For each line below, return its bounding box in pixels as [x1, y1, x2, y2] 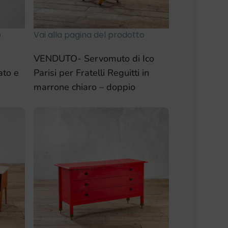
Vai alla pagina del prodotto [34, 28, 145, 41]
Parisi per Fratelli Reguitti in [34, 66, 150, 79]
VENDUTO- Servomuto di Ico [34, 52, 155, 65]
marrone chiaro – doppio [34, 80, 136, 93]
